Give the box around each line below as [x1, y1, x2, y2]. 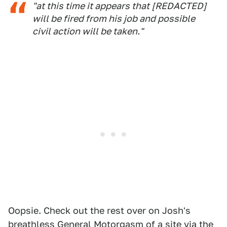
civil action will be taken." [32, 26, 143, 36]
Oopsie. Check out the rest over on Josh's [8, 205, 191, 216]
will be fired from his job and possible [32, 13, 195, 24]
